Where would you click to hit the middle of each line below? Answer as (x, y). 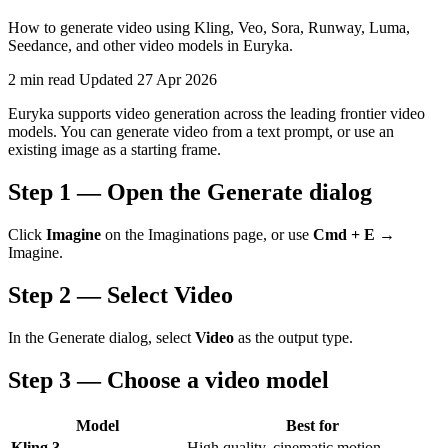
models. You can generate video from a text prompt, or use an (201, 132)
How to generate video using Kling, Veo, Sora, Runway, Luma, (209, 28)
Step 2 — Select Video (120, 294)
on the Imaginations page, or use (207, 235)
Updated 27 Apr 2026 (148, 80)
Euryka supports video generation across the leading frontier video (216, 114)
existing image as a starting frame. (114, 150)
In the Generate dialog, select (101, 337)
